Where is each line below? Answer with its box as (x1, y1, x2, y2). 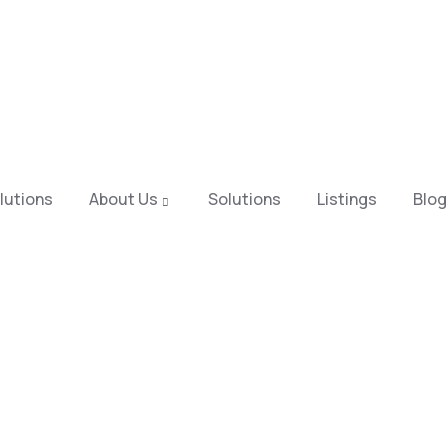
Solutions (207, 188, 281, 210)
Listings (316, 188, 377, 210)
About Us (88, 188, 158, 210)
